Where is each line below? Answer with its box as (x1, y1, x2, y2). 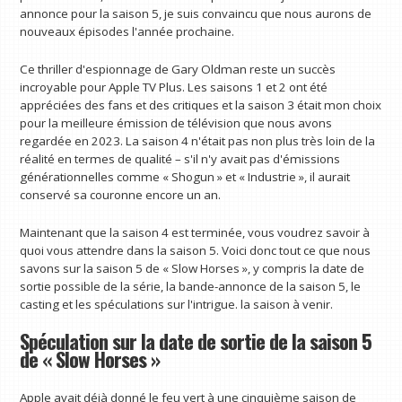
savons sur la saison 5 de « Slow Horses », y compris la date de (20, 259, 365, 276)
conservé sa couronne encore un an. (20, 186, 222, 203)
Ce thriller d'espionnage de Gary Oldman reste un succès (20, 60, 336, 77)
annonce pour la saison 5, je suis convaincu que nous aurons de (20, 5, 372, 22)
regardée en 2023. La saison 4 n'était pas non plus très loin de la (20, 132, 376, 149)
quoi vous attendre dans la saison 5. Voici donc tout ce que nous (20, 241, 371, 258)
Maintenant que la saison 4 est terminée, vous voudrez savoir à (20, 223, 371, 240)
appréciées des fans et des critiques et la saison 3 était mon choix (20, 96, 382, 113)
